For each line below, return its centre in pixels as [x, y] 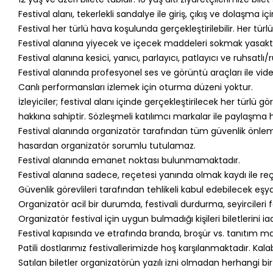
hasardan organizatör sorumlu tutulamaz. [107, 145]
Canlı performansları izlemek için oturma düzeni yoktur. [135, 87]
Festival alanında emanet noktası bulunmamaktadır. [129, 160]
